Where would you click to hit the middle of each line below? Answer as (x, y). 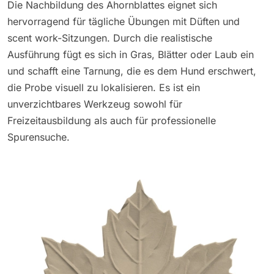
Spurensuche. (39, 137)
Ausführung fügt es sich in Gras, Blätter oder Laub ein (131, 54)
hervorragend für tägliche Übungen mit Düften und (124, 21)
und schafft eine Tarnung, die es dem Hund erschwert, (132, 71)
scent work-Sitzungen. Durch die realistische (110, 38)
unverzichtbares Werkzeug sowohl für (95, 104)
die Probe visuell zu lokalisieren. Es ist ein (104, 87)
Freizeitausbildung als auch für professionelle (112, 120)
